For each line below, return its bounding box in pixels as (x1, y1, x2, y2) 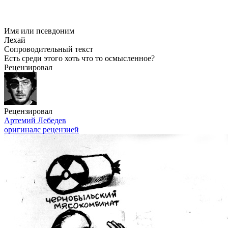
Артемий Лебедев (4, 116, 66, 125)
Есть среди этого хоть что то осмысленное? (4, 54, 155, 63)
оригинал (4, 125, 37, 134)
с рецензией (37, 125, 79, 134)
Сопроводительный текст (4, 45, 93, 53)
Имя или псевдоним (4, 26, 74, 35)
